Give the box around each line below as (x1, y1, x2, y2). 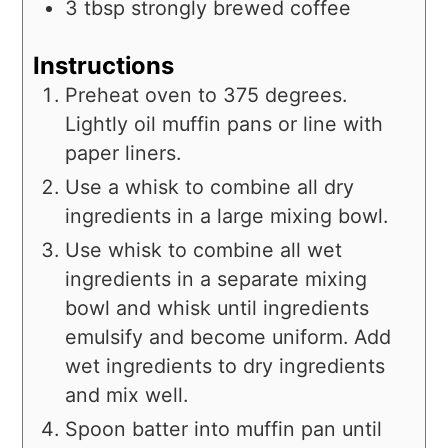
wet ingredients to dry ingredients (65, 354, 386, 379)
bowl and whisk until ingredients (65, 296, 370, 321)
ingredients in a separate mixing (65, 267, 368, 292)
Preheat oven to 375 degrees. (65, 83, 348, 108)
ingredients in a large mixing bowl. (65, 204, 389, 229)
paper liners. (65, 141, 182, 166)
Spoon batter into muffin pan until (65, 417, 383, 442)
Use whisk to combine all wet (65, 238, 343, 263)
